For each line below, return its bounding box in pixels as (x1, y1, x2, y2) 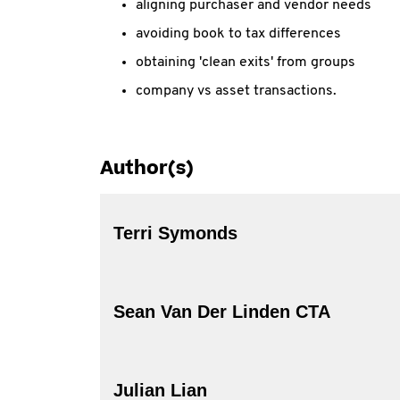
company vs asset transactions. (136, 84, 337, 98)
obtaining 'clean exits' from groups (136, 55, 355, 70)
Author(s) (100, 155, 194, 181)
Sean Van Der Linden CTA (296, 302, 330, 321)
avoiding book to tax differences (136, 27, 341, 41)
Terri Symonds (113, 223, 237, 243)
